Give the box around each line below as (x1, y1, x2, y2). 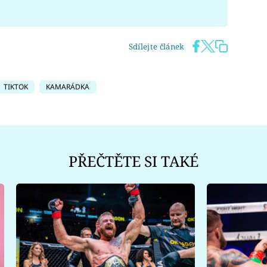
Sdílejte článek (128, 41, 185, 52)
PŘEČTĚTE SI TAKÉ (69, 151, 198, 171)
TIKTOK (4, 82, 28, 92)
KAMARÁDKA (46, 82, 90, 92)
